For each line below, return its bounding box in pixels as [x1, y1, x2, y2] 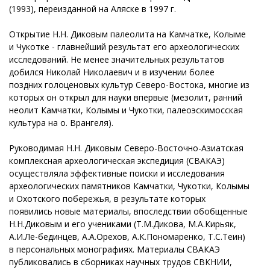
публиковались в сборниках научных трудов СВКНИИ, [9, 256, 232, 268]
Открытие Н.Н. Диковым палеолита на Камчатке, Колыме [9, 28, 246, 40]
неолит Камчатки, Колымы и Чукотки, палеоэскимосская [9, 104, 243, 116]
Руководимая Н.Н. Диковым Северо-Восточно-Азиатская [9, 142, 243, 154]
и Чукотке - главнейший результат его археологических [9, 40, 239, 52]
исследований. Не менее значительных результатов [9, 53, 224, 65]
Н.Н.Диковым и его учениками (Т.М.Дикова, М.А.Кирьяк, [9, 218, 236, 230]
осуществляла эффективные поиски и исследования [9, 167, 225, 179]
